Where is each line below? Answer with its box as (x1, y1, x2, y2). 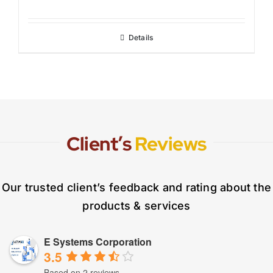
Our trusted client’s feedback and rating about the (1, 180, 272, 194)
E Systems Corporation (43, 234, 152, 249)
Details (128, 32, 154, 42)
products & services (82, 199, 191, 212)
